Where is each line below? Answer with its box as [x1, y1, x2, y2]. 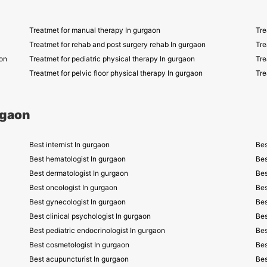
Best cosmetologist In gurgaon [29, 240, 129, 249]
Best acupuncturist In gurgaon [29, 254, 129, 263]
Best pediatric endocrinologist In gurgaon [29, 226, 165, 235]
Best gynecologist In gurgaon [29, 197, 126, 206]
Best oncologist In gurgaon [29, 183, 117, 192]
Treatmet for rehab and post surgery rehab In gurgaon [29, 40, 206, 49]
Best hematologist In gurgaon [29, 154, 126, 163]
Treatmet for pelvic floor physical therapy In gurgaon [29, 69, 203, 77]
